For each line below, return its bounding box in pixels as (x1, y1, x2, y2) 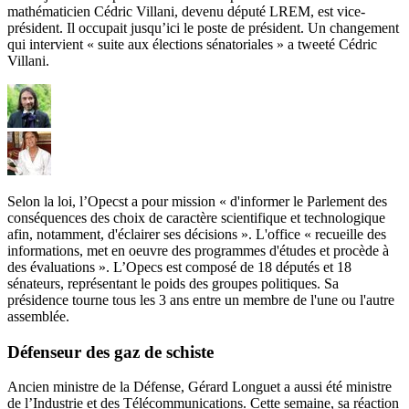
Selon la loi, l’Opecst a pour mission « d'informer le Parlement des (7, 193, 387, 209)
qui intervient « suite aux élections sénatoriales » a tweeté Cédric (7, 36, 377, 52)
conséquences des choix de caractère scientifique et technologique (7, 209, 385, 225)
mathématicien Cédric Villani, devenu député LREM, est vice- (7, 3, 365, 19)
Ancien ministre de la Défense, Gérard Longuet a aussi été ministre (7, 379, 392, 395)
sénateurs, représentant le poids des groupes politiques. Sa (7, 275, 339, 291)
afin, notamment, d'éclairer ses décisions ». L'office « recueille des (7, 225, 386, 242)
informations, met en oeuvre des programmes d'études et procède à (7, 242, 389, 258)
